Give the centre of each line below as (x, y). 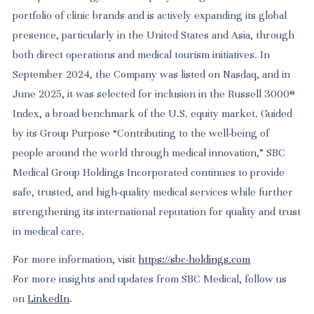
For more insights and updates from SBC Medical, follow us (150, 279)
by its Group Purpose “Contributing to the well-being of (141, 134)
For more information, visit (76, 259)
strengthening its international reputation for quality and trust (157, 212)
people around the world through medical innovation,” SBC (149, 153)
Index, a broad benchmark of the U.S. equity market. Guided (153, 114)
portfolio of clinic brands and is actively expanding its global (150, 16)
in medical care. (49, 232)
